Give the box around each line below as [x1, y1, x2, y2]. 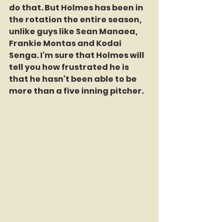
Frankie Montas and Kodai [9, 38, 123, 49]
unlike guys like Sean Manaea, [9, 26, 139, 37]
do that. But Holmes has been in [9, 2, 145, 13]
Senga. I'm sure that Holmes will [9, 50, 146, 61]
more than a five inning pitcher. [9, 85, 144, 97]
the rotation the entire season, [9, 14, 143, 25]
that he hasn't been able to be [9, 73, 138, 85]
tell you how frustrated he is [9, 61, 130, 73]
